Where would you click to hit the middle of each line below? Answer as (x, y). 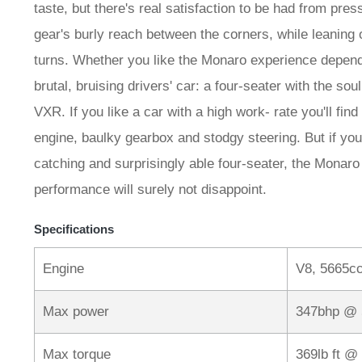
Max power (76, 312)
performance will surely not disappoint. (150, 190)
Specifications (74, 229)
